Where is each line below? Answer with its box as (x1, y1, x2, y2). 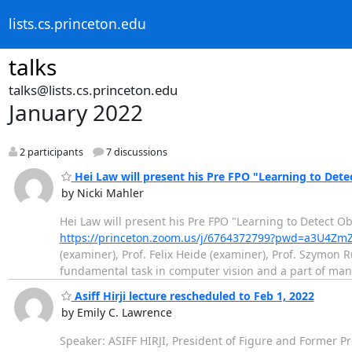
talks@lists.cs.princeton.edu (8, 81, 178, 99)
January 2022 (8, 97, 143, 127)
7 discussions (103, 145, 167, 159)
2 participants (16, 145, 83, 159)
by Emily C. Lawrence (60, 305, 172, 321)
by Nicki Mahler (60, 185, 144, 200)
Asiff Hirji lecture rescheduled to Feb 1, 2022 (71, 288, 314, 304)
